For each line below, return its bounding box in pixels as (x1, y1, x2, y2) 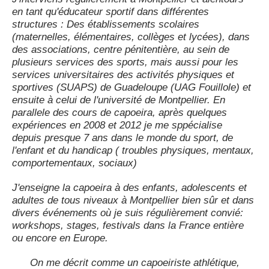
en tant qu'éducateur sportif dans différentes (12, 6, 209, 18)
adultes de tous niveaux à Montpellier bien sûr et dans (12, 195, 254, 207)
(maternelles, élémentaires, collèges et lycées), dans (12, 31, 250, 43)
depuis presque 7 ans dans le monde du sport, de (12, 132, 233, 144)
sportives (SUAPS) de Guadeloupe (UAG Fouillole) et (12, 82, 251, 94)
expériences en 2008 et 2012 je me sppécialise (12, 119, 225, 131)
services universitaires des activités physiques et (12, 69, 234, 81)
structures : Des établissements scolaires (12, 19, 199, 31)
